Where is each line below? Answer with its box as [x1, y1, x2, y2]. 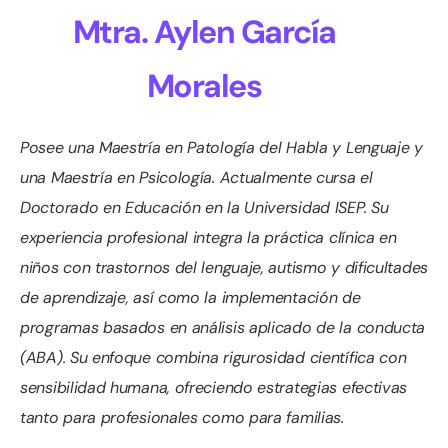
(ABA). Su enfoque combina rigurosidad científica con [20, 346, 407, 368]
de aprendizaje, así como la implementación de [20, 286, 361, 308]
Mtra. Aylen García [72, 10, 336, 53]
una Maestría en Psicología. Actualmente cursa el [20, 166, 373, 188]
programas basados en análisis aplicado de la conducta [20, 316, 426, 338]
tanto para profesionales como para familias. [20, 406, 344, 428]
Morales [146, 64, 262, 107]
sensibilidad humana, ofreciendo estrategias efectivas [20, 376, 408, 398]
